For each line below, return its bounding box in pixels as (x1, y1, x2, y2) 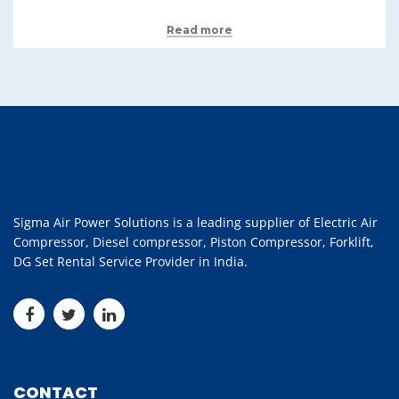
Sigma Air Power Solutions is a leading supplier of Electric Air (13, 214, 378, 231)
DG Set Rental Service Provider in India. (13, 253, 248, 270)
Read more (167, 23, 232, 37)
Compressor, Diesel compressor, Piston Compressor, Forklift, (13, 233, 374, 250)
